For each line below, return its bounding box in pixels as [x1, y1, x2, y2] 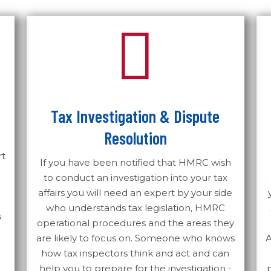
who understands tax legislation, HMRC [45, 202, 225, 214]
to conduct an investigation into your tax [43, 172, 227, 183]
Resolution [103, 128, 167, 148]
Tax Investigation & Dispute [51, 106, 220, 126]
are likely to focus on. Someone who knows [36, 232, 235, 244]
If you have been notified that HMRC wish [39, 157, 231, 168]
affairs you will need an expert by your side [38, 187, 233, 198]
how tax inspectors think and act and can [41, 247, 230, 259]
